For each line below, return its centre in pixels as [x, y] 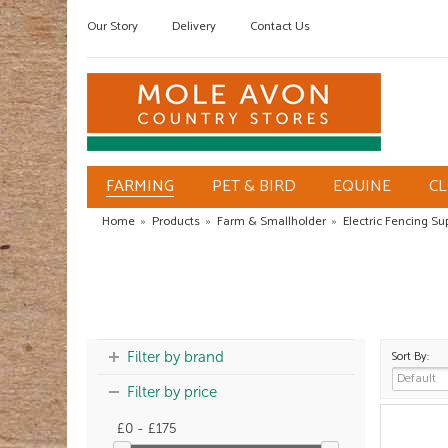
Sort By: [410, 357]
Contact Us [280, 26]
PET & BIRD [253, 186]
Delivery [194, 26]
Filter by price [172, 392]
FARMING [139, 186]
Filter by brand [175, 357]
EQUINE [362, 186]
